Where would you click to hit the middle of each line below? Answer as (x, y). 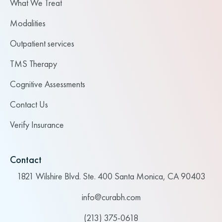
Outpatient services (42, 44)
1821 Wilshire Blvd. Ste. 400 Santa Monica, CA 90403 (111, 176)
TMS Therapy (33, 64)
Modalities (28, 23)
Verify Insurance (37, 125)
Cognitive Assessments (48, 84)
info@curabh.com (111, 197)
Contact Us (29, 105)
